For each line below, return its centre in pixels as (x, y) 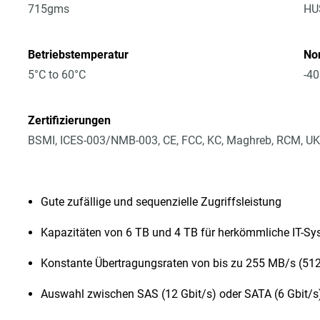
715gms (49, 9)
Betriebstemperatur (79, 55)
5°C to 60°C (57, 75)
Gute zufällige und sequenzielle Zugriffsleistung (161, 202)
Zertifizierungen (70, 120)
